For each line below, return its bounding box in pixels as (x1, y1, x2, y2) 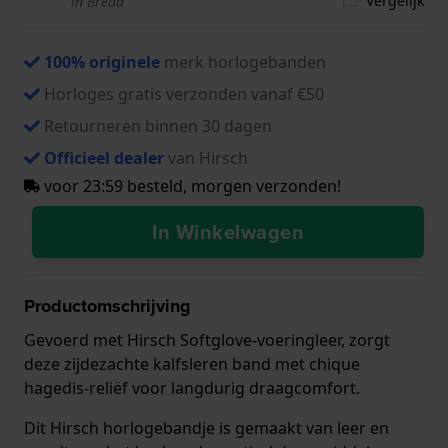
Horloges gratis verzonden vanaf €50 (44, 82, 324, 105)
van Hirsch (164, 146, 248, 169)
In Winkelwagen (152, 216, 304, 246)
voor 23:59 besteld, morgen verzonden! (40, 174, 341, 197)
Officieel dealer (44, 146, 164, 169)
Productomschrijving (24, 292, 191, 319)
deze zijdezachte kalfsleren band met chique (24, 352, 360, 375)
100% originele (44, 50, 160, 73)
